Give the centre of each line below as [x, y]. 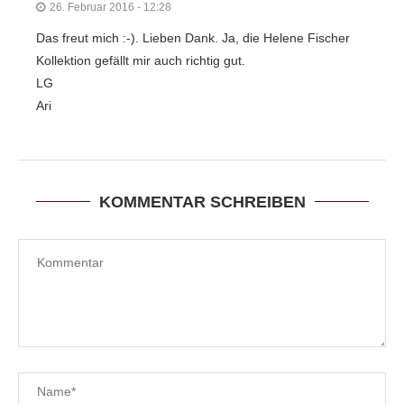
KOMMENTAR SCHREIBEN [202, 202]
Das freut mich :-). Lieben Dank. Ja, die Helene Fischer [193, 37]
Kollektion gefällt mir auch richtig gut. [141, 60]
